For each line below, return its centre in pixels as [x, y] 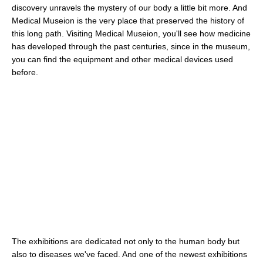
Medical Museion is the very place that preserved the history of [128, 21]
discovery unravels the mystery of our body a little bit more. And [129, 8]
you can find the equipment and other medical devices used [122, 60]
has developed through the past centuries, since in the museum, [131, 47]
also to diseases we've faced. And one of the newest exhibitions [129, 254]
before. [25, 73]
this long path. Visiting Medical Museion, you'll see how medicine [131, 34]
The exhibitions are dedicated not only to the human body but [126, 242]
